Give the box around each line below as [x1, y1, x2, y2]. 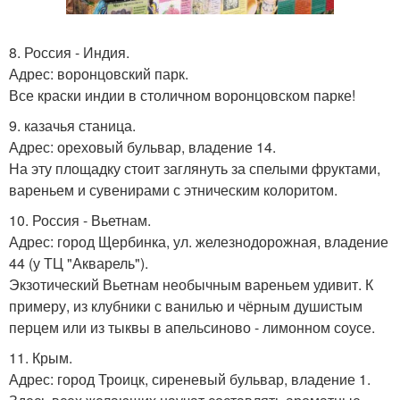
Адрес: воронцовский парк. [9, 63, 188, 85]
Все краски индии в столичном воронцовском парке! [9, 85, 355, 106]
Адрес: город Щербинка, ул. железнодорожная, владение [9, 231, 388, 253]
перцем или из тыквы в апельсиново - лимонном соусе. [9, 317, 375, 338]
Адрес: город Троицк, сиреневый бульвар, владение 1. [9, 369, 371, 390]
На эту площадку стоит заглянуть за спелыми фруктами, [9, 158, 380, 179]
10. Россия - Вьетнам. [9, 210, 151, 231]
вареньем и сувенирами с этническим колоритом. [9, 179, 337, 201]
